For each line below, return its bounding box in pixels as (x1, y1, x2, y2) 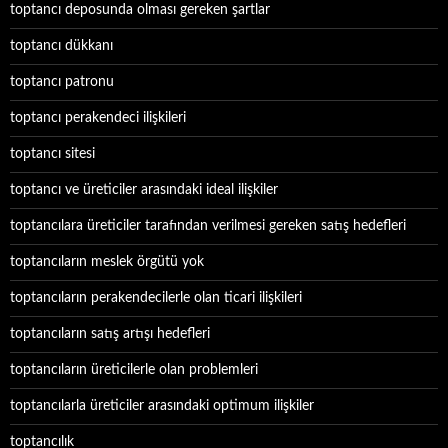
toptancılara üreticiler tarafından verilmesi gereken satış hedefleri (10, 219, 406, 233)
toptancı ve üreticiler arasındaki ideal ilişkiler (10, 183, 278, 197)
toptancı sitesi (10, 147, 95, 161)
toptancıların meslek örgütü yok (10, 255, 204, 269)
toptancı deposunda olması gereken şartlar (10, 3, 270, 17)
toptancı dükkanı (10, 39, 113, 53)
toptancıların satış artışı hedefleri (10, 327, 210, 341)
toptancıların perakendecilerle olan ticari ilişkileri (10, 291, 302, 305)
